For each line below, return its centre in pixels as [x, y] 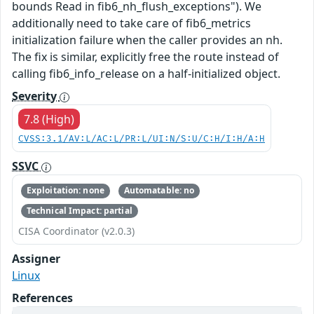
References [42, 298]
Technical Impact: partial [79, 210]
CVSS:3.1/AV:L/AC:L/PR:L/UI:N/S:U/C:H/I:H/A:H [142, 139]
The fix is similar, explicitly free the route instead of [145, 57]
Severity [36, 96]
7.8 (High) [49, 120]
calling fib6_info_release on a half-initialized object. [146, 74]
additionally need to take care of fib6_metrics [131, 23]
